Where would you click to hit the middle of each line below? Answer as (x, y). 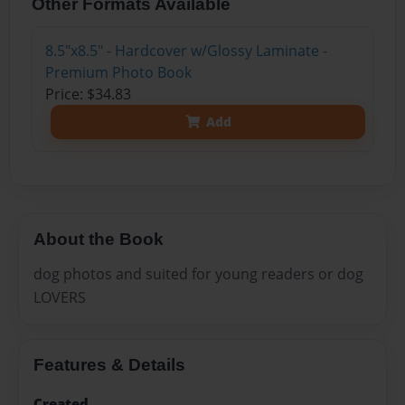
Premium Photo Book (118, 72)
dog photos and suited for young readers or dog (198, 274)
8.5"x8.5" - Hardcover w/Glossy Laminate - (186, 50)
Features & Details (109, 365)
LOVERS (60, 298)
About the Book (99, 240)
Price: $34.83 (88, 94)
